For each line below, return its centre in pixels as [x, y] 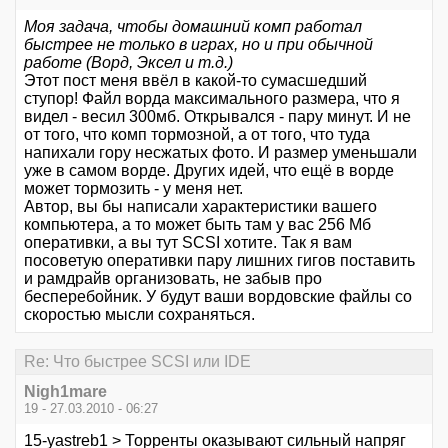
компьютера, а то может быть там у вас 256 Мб [197, 224]
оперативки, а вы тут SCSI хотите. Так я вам [188, 242]
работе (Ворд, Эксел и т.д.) [128, 62]
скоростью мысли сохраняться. [139, 314]
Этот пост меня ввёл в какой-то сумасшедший [195, 80]
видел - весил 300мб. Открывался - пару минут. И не [217, 116]
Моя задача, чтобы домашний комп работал [193, 26]
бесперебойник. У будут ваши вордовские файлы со [218, 296]
